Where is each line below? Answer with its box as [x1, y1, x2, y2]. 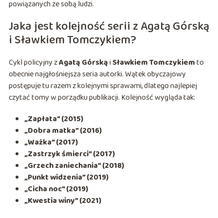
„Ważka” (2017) [24, 136, 78, 149]
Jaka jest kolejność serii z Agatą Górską [8, 17, 209, 36]
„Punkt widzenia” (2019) [24, 171, 109, 184]
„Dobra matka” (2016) [24, 125, 102, 137]
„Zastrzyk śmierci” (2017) [24, 148, 115, 161]
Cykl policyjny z [8, 56, 59, 69]
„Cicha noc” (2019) [24, 183, 88, 196]
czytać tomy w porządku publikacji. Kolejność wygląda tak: [8, 91, 195, 104]
